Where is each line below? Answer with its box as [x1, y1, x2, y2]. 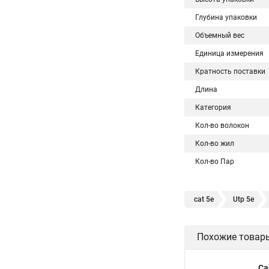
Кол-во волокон [195, 121, 249, 130]
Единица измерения [195, 49, 264, 58]
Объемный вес [195, 31, 244, 40]
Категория [195, 103, 231, 112]
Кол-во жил [195, 139, 234, 148]
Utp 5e [233, 195, 254, 204]
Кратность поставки [195, 67, 265, 76]
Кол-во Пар [195, 157, 234, 166]
